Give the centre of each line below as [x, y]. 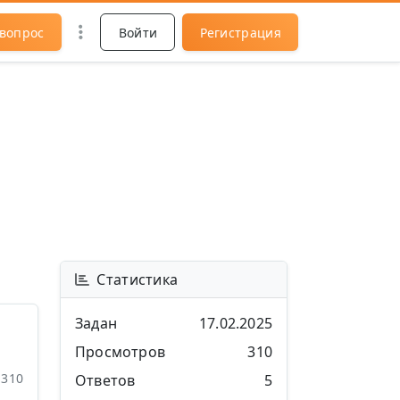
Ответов [105, 380]
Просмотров [120, 352]
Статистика [137, 279]
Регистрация [240, 32]
